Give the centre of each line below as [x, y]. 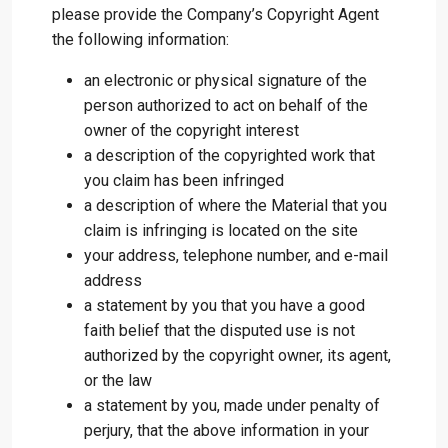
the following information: [140, 39]
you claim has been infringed [184, 180]
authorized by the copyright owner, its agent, [237, 355]
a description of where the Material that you [235, 205]
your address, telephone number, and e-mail [236, 255]
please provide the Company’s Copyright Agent [215, 14]
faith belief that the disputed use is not [219, 330]
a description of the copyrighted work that [229, 155]
